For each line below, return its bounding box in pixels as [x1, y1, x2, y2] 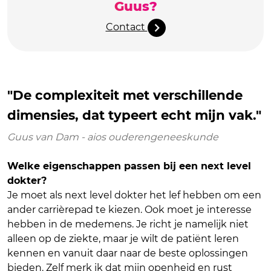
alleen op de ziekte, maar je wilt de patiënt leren [7, 233, 239, 245]
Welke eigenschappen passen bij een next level [7, 160, 251, 172]
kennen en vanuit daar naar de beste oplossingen [7, 247, 248, 260]
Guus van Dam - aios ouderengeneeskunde [7, 131, 218, 143]
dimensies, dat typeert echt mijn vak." [7, 107, 261, 123]
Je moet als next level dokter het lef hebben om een [7, 189, 261, 201]
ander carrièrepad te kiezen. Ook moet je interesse [7, 204, 252, 216]
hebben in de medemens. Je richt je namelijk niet [7, 218, 249, 230]
